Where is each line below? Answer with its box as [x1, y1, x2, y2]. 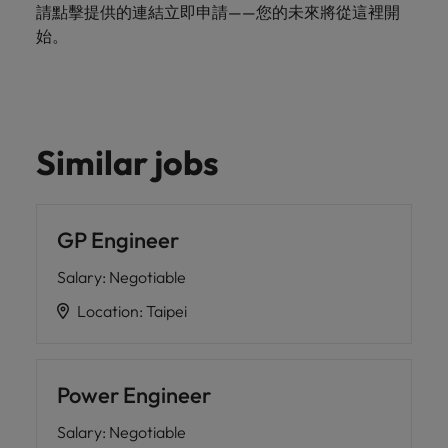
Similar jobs [36, 141, 219, 184]
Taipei [146, 301, 187, 321]
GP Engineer [57, 226, 179, 254]
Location [77, 301, 139, 321]
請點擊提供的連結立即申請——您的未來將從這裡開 [36, 2, 400, 22]
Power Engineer [57, 381, 211, 409]
